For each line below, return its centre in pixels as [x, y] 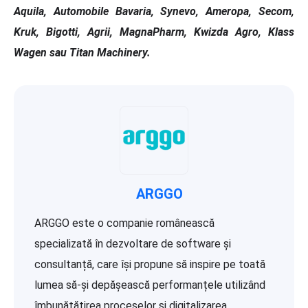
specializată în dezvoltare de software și [133, 243]
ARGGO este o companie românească [124, 223]
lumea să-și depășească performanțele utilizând [150, 285]
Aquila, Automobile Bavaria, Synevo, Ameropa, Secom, [154, 11]
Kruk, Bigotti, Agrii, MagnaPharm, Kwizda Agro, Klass [154, 32]
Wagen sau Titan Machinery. [82, 52]
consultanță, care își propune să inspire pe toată [150, 264]
